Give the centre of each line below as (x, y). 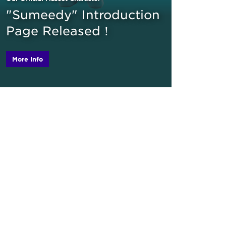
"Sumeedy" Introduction (83, 15)
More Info (27, 59)
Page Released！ (59, 31)
